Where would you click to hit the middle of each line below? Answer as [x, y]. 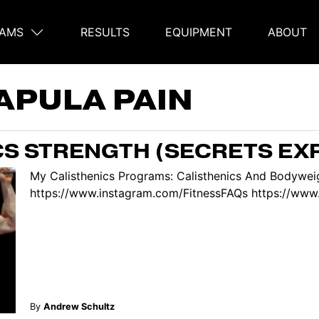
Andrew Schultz [79, 306]
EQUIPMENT [199, 32]
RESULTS [105, 32]
